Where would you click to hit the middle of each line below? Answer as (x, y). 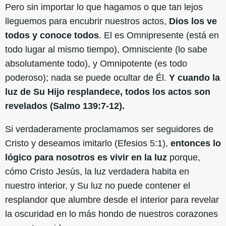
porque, (185, 157)
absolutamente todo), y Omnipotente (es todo (96, 63)
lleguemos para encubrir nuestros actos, (87, 21)
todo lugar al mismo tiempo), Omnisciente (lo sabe (106, 49)
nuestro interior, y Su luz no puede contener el (98, 185)
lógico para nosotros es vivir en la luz (87, 157)
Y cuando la (194, 77)
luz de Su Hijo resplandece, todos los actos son (108, 92)
